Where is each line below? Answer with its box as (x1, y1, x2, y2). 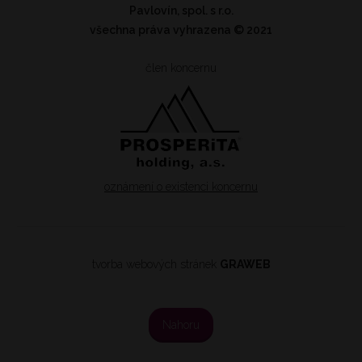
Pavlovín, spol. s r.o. (128, 4, 234, 18)
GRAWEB (219, 258, 271, 271)
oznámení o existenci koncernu (104, 180, 258, 194)
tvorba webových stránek (91, 258, 220, 271)
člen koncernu (145, 61, 217, 75)
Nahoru (162, 318, 200, 331)
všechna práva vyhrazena (90, 23, 234, 37)
